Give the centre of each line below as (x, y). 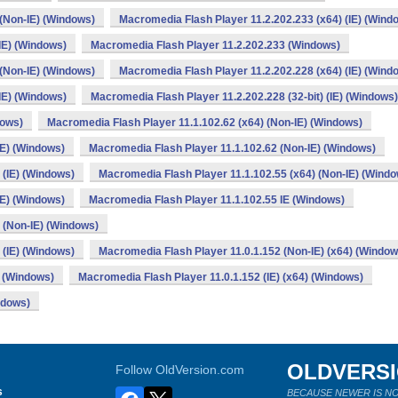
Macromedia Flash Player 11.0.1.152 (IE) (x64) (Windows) (221, 277)
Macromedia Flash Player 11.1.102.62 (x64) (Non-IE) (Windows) (205, 123)
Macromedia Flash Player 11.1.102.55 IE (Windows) (217, 200)
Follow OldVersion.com (180, 370)
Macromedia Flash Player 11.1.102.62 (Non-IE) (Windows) (232, 148)
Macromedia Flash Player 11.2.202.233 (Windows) (215, 45)
